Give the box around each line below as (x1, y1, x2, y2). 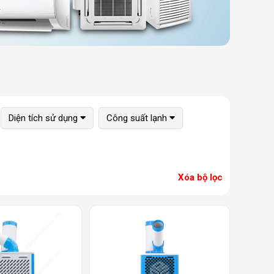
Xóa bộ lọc (178, 172, 223, 183)
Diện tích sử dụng (9, 113, 78, 124)
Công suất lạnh (106, 113, 168, 124)
